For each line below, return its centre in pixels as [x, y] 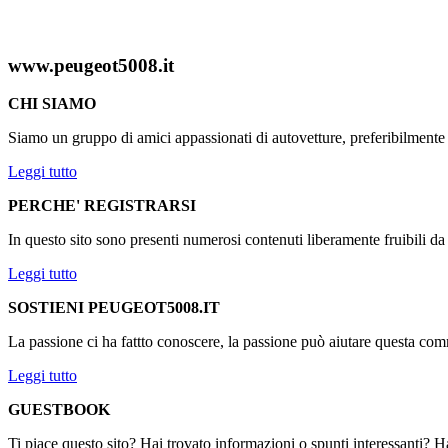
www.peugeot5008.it [91, 65]
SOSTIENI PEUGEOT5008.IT [114, 308]
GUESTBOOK [59, 410]
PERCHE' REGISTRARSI [102, 206]
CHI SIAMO [52, 104]
